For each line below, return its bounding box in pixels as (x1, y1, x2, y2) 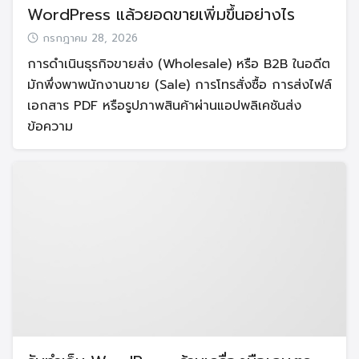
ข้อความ (27, 116, 73, 136)
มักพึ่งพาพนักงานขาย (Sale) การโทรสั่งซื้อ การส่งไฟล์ (27, 75, 332, 95)
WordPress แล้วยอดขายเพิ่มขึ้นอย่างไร (27, 2, 295, 26)
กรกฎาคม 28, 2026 (42, 30, 138, 46)
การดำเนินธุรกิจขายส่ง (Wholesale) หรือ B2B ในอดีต (27, 54, 330, 74)
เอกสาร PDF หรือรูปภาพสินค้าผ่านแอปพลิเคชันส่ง (27, 95, 301, 115)
